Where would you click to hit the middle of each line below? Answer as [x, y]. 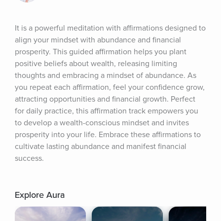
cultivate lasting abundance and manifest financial [101, 147]
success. [29, 158]
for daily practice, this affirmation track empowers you [107, 111]
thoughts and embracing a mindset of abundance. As [106, 75]
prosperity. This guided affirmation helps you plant [101, 52]
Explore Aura [40, 195]
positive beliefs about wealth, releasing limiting [96, 64]
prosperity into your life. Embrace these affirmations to [108, 135]
